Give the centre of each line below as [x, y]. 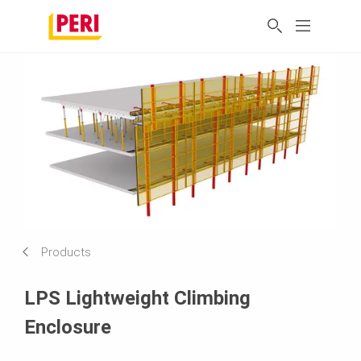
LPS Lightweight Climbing [137, 298]
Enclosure [68, 327]
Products [66, 252]
